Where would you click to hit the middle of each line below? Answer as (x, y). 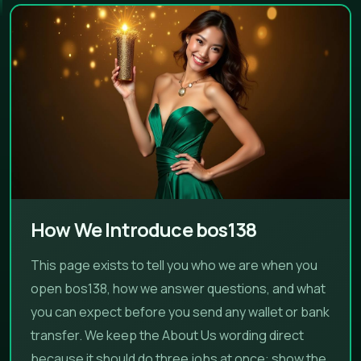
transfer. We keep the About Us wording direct (167, 335)
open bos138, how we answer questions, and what (178, 288)
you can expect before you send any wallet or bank (180, 311)
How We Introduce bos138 (144, 229)
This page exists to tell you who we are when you (174, 265)
